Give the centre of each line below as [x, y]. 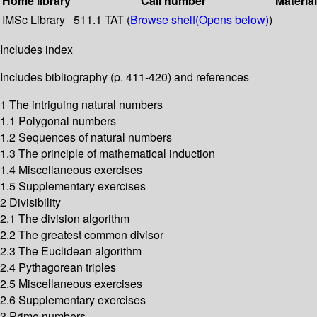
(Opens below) [232, 20]
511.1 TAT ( [102, 20]
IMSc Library [34, 20]
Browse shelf [163, 20]
